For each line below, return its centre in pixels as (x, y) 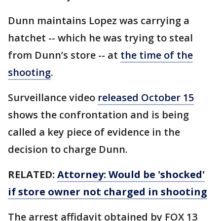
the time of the (157, 55)
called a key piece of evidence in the (94, 132)
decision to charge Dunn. (68, 149)
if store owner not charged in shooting (108, 192)
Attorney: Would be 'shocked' (131, 174)
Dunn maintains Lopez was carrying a (99, 20)
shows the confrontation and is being (98, 115)
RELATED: (33, 174)
